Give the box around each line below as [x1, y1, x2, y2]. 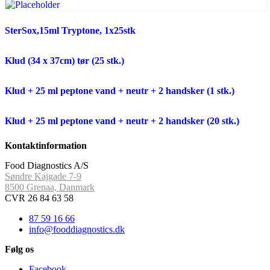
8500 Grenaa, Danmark [5, 181, 95, 192]
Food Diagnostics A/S [5, 160, 89, 171]
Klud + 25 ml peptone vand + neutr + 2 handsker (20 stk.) [5, 115, 239, 126]
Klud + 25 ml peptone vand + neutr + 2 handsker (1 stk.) [5, 85, 234, 96]
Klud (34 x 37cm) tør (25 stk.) [5, 55, 124, 66]
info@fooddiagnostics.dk [29, 224, 125, 234]
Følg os [5, 243, 34, 254]
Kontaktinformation [5, 140, 87, 151]
